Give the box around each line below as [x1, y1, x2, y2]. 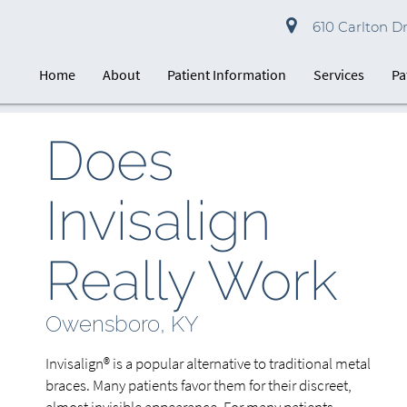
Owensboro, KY [45, 311, 198, 337]
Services [313, 65, 365, 84]
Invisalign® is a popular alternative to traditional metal [45, 353, 371, 373]
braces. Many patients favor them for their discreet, [45, 375, 352, 395]
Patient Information [167, 65, 287, 84]
